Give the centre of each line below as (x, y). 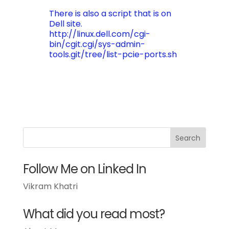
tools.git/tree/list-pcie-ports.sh (113, 54)
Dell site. (65, 24)
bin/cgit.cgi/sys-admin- (97, 44)
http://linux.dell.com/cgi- (99, 34)
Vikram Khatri (50, 186)
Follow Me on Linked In (84, 169)
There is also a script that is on (110, 14)
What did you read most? (94, 214)
